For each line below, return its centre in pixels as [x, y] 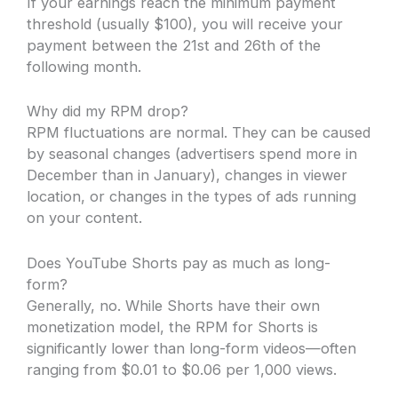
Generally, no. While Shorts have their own [174, 305]
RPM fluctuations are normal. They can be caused [199, 133]
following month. [84, 67]
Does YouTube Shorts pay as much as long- [179, 263]
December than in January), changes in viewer [187, 175]
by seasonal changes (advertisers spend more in [192, 154]
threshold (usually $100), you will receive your [185, 24]
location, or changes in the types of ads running [192, 197]
